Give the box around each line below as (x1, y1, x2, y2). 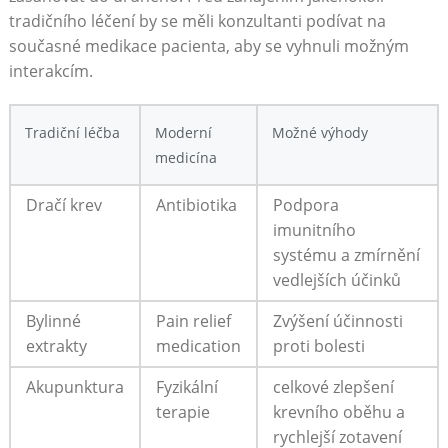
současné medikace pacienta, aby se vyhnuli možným (8, 34, 409, 57)
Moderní (154, 122, 212, 142)
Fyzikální (155, 375, 218, 398)
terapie (155, 400, 210, 423)
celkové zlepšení (272, 375, 394, 398)
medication (155, 334, 241, 357)
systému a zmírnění (272, 243, 420, 266)
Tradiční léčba (24, 122, 120, 142)
